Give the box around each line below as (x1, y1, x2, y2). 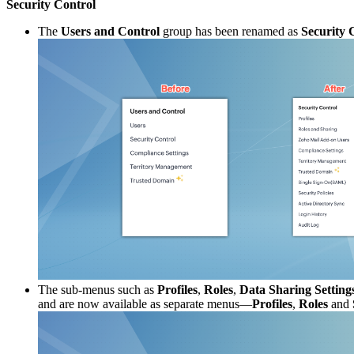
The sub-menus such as (38, 283, 157, 297)
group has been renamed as (160, 24, 301, 38)
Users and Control (61, 24, 160, 38)
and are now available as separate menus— (38, 297, 252, 311)
